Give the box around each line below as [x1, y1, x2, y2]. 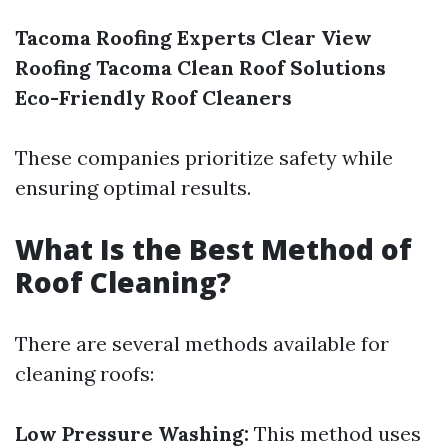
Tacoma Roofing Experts [15, 25, 256, 51]
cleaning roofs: [15, 361, 154, 387]
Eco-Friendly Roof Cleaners [15, 85, 292, 111]
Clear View [261, 25, 372, 51]
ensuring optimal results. [15, 175, 251, 201]
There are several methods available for [15, 331, 389, 357]
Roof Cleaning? [15, 263, 231, 302]
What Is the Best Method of [15, 230, 412, 269]
